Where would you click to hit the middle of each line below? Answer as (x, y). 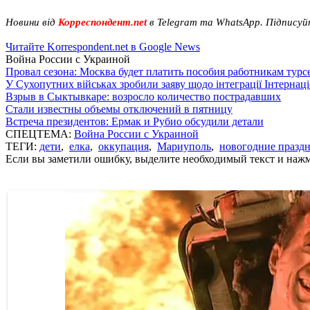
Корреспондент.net (102, 22)
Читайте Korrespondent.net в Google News (103, 46)
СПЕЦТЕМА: (40, 134)
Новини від (30, 22)
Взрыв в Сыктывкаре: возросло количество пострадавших (143, 96)
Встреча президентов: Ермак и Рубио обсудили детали (135, 121)
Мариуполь (184, 146)
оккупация (124, 146)
